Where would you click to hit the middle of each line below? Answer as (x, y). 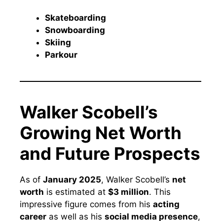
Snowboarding (75, 30)
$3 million (129, 192)
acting (166, 204)
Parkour (61, 55)
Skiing (58, 43)
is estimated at (76, 192)
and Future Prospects (110, 154)
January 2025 (72, 180)
